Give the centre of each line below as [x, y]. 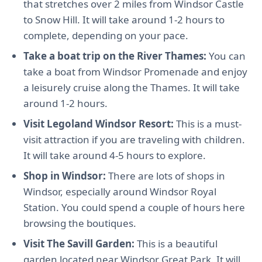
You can [226, 56]
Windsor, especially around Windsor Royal [120, 192]
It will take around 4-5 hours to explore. [115, 155]
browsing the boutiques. [80, 223]
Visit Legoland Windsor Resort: [99, 124]
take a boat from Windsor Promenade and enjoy [135, 72]
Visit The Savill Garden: [79, 244]
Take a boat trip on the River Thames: [115, 56]
